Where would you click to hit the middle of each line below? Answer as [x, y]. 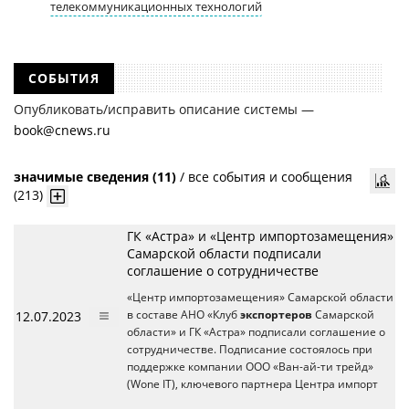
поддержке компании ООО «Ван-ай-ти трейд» [250, 367]
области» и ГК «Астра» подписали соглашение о [256, 332]
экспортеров [276, 315]
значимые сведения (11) [95, 177]
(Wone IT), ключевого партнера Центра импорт [252, 384]
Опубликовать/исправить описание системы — [164, 109]
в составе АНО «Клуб [184, 315]
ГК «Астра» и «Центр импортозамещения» [260, 236]
